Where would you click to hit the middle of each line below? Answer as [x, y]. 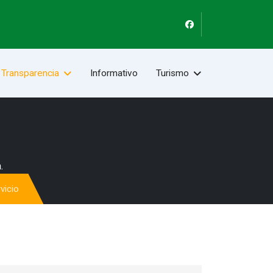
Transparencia [30, 73]
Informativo [114, 73]
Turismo [172, 73]
